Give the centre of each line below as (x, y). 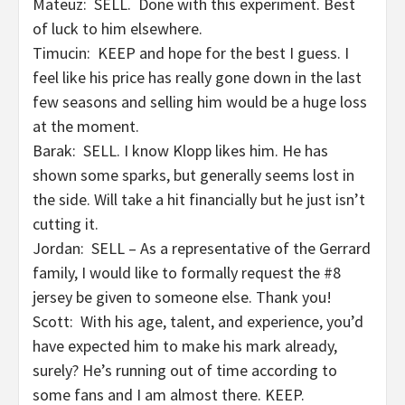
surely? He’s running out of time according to (185, 370)
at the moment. (86, 126)
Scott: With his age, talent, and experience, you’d (198, 321)
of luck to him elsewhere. (118, 28)
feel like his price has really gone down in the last (197, 77)
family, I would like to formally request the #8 (187, 273)
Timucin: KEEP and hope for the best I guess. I (191, 53)
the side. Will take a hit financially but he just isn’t (199, 199)
